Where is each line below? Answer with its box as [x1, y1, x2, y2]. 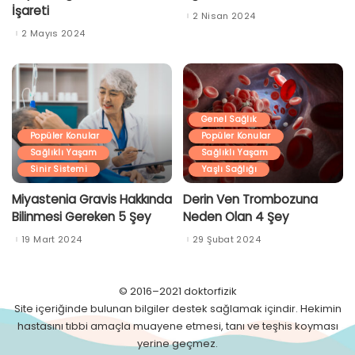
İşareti [12, 2, 49, 19]
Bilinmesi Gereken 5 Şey [12, 208, 151, 226]
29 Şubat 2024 [193, 232, 261, 246]
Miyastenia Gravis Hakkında [12, 191, 172, 208]
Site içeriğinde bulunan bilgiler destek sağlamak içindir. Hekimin [13, 300, 342, 316]
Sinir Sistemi [30, 163, 88, 176]
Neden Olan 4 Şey [183, 208, 289, 226]
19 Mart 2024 [21, 232, 82, 246]
